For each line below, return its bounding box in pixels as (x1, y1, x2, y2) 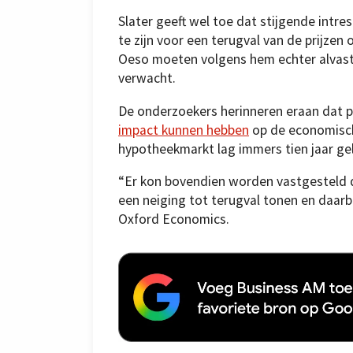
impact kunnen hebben (118, 121, 249, 139)
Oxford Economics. (118, 210, 229, 229)
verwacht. (118, 69, 176, 87)
